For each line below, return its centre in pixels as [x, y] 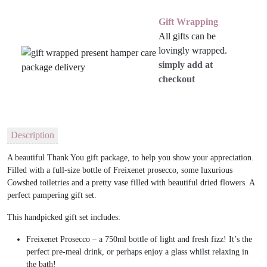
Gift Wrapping [188, 21]
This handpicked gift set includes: [64, 218]
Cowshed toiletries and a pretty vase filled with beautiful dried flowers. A [131, 183]
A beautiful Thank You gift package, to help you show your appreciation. [131, 158]
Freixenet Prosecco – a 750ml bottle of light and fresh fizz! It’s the [139, 240]
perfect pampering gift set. [53, 195]
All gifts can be [187, 36]
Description [32, 135]
